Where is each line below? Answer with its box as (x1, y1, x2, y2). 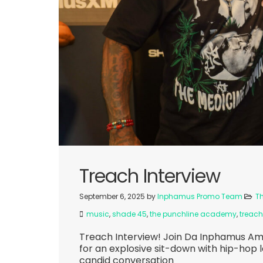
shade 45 (112, 208, 147, 219)
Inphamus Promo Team (157, 191, 242, 201)
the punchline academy (150, 208, 237, 219)
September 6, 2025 (79, 191, 147, 201)
